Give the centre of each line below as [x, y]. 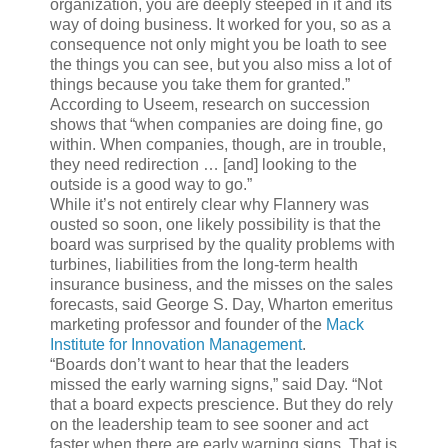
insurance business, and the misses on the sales [221, 285]
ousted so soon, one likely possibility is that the [215, 225]
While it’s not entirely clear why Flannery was [209, 205]
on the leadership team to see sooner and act [209, 425]
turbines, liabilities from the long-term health [204, 265]
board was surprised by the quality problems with [222, 245]
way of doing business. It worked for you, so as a [220, 25]
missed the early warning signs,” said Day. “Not [216, 385]
